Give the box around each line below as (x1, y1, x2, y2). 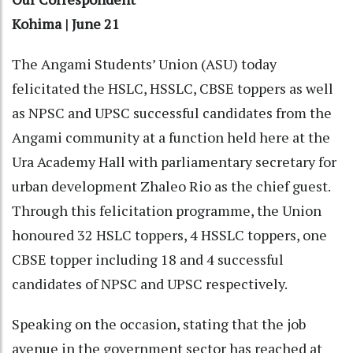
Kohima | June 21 (12, 13, 120, 33)
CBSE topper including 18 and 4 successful (12, 249, 284, 269)
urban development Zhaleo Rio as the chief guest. (12, 176, 330, 195)
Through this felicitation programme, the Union (12, 200, 321, 220)
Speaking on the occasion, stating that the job (12, 314, 306, 333)
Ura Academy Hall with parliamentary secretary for (12, 151, 336, 171)
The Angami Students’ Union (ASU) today (12, 54, 277, 73)
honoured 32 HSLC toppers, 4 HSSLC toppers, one (12, 225, 327, 244)
